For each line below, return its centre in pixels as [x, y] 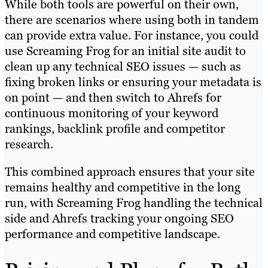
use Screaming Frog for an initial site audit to [125, 51]
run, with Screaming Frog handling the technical [134, 203]
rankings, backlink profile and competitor [115, 129]
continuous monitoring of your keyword [112, 113]
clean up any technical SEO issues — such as [123, 67]
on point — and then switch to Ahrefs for [113, 98]
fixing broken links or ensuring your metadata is [133, 82]
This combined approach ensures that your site [130, 172]
